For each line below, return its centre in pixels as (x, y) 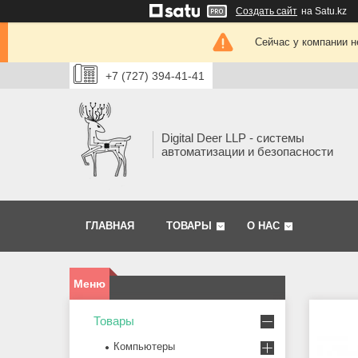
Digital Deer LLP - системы (233, 138)
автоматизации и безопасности (247, 152)
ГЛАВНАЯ (110, 226)
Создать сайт (267, 11)
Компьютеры (144, 347)
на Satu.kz (324, 11)
